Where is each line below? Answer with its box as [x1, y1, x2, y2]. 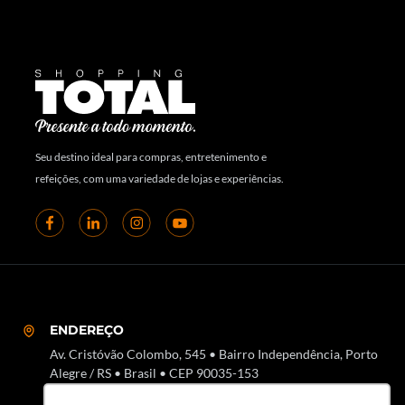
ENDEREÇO [50, 322, 124, 339]
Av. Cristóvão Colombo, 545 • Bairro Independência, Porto [50, 346, 378, 363]
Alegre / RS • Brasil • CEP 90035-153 [50, 365, 259, 381]
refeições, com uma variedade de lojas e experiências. [35, 172, 284, 186]
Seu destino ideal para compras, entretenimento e [35, 150, 267, 165]
